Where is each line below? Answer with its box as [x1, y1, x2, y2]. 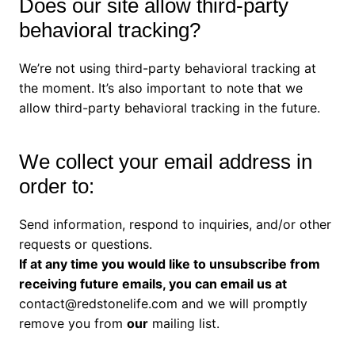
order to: [18, 174, 94, 198]
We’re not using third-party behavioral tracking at [18, 59, 316, 76]
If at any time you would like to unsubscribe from [18, 255, 320, 272]
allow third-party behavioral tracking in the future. [18, 99, 320, 116]
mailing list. [147, 315, 219, 331]
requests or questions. [18, 235, 152, 252]
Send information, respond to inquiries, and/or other [18, 216, 331, 232]
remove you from [18, 315, 127, 331]
